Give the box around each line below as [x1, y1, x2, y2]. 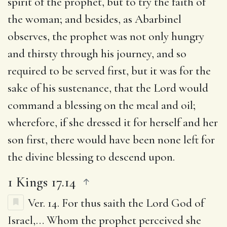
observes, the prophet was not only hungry [8, 29, 204, 44]
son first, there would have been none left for [8, 132, 215, 147]
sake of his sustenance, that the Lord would [8, 81, 208, 95]
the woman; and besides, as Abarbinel [8, 12, 181, 26]
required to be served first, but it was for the [8, 63, 211, 78]
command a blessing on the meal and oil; [8, 98, 196, 112]
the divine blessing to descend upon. [8, 149, 175, 164]
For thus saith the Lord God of [62, 196, 204, 210]
